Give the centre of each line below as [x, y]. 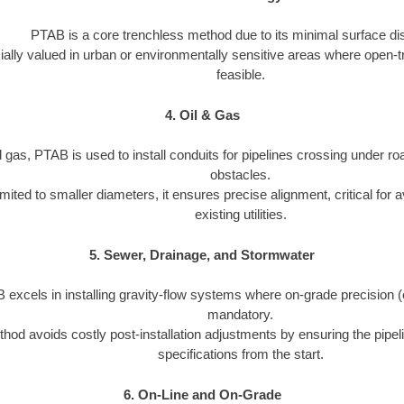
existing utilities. [240, 215]
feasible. [240, 75]
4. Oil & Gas [202, 115]
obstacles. [240, 175]
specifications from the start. [240, 354]
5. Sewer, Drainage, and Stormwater [202, 254]
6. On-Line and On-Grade [202, 394]
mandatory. [240, 315]
